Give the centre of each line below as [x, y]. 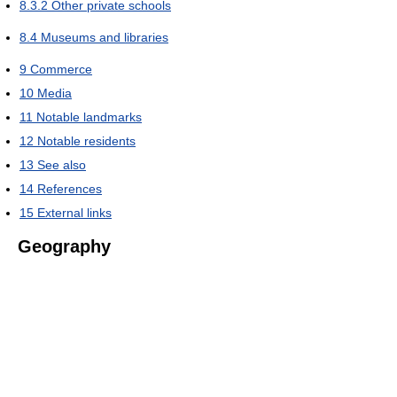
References [70, 189]
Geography [64, 246]
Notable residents [86, 141]
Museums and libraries [105, 37]
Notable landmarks [89, 117]
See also [62, 165]
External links [74, 213]
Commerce [61, 69]
